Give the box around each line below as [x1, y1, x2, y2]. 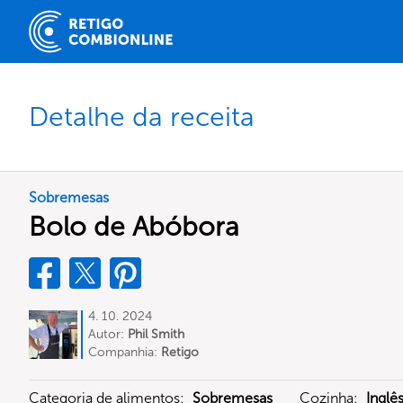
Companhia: [88, 345, 161, 360]
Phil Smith [128, 327, 184, 342]
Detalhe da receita [29, 100, 255, 133]
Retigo [161, 345, 199, 360]
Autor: [88, 327, 128, 342]
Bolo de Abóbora [29, 210, 239, 243]
